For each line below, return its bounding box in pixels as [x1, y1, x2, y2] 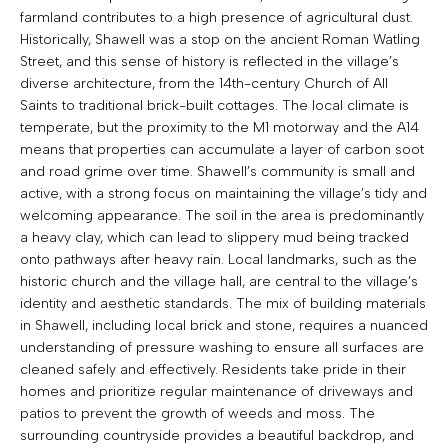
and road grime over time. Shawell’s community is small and [20, 162, 415, 180]
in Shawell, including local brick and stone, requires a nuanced [20, 316, 428, 334]
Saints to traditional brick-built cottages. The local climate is [20, 96, 409, 114]
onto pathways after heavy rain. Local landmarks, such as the [20, 250, 417, 268]
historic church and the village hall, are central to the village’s [20, 272, 418, 290]
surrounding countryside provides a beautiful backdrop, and [20, 426, 414, 444]
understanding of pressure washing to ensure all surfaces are [20, 338, 424, 356]
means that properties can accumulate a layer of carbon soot [20, 140, 424, 158]
